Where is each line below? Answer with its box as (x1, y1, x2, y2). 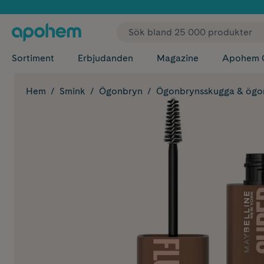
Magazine (157, 52, 199, 64)
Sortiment (12, 52, 54, 64)
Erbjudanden (78, 52, 133, 64)
